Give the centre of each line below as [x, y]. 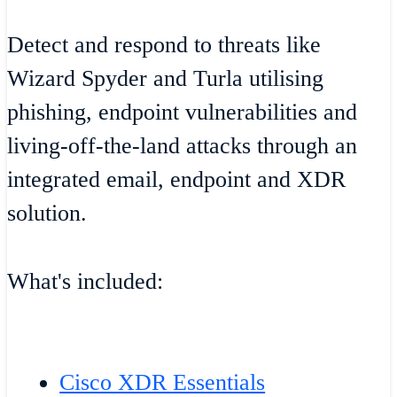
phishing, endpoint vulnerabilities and [182, 113]
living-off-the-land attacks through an [182, 146]
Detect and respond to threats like [164, 45]
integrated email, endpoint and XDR [176, 180]
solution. [47, 214]
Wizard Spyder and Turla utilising [165, 79]
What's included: [85, 281]
